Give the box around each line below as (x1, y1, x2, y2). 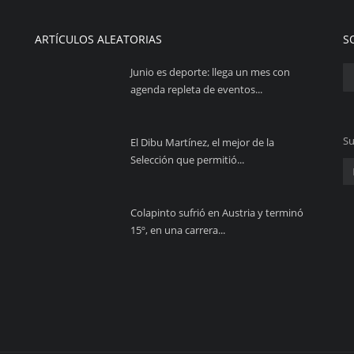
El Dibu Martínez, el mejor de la (130, 135, 274, 149)
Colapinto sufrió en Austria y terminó (130, 205, 303, 220)
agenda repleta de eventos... (130, 82, 262, 96)
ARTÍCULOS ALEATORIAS (35, 32, 162, 47)
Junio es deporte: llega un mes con (130, 65, 290, 79)
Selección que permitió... (130, 153, 244, 167)
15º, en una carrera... (130, 223, 225, 237)
